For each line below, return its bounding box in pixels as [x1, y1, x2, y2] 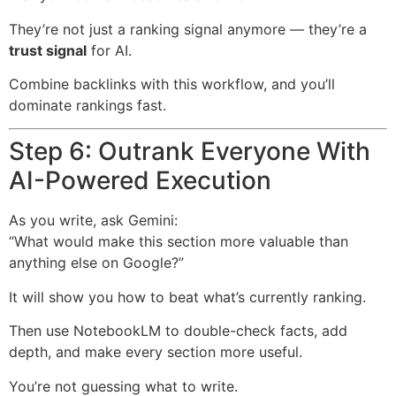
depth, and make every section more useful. [9, 343, 302, 362]
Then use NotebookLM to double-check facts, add [9, 322, 347, 340]
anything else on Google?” [9, 254, 184, 272]
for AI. [87, 41, 132, 59]
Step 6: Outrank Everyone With [9, 136, 370, 167]
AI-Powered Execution [9, 165, 271, 196]
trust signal [9, 41, 87, 59]
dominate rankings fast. [9, 95, 166, 114]
